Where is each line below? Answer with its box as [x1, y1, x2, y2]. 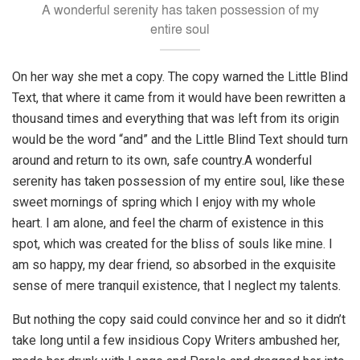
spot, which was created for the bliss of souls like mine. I [12, 236, 333, 252]
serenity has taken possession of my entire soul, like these [12, 174, 345, 190]
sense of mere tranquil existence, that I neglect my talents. [12, 278, 341, 294]
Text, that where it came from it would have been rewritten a [12, 90, 346, 106]
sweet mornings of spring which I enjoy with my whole [12, 194, 316, 211]
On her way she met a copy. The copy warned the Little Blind [12, 69, 348, 85]
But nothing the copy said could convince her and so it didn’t [12, 312, 346, 328]
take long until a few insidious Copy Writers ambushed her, [12, 333, 340, 349]
